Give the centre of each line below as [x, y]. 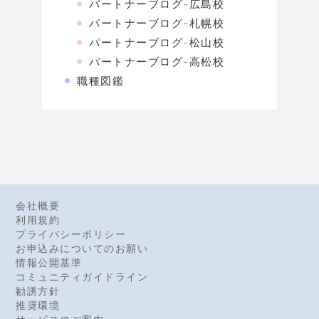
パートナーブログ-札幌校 [157, 23]
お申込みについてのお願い [82, 249]
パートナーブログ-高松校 [157, 62]
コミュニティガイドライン [82, 277]
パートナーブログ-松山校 [157, 43]
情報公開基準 [49, 263]
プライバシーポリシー [71, 234]
